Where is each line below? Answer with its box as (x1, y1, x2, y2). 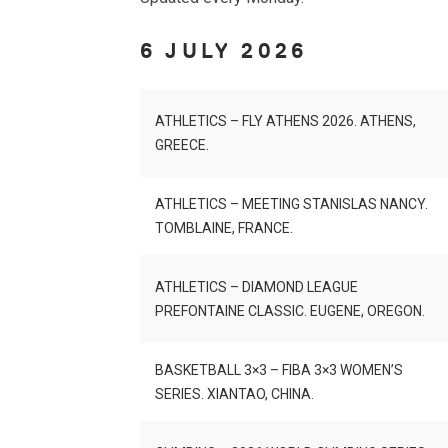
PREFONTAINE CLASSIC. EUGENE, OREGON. (155, 303, 425, 319)
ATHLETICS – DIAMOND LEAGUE (155, 279, 358, 295)
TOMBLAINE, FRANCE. (155, 220, 293, 236)
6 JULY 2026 (140, 38, 308, 63)
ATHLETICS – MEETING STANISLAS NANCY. (155, 196, 428, 212)
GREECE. (155, 137, 209, 153)
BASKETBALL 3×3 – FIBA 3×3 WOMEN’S (155, 362, 403, 378)
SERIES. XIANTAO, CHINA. (155, 386, 314, 402)
